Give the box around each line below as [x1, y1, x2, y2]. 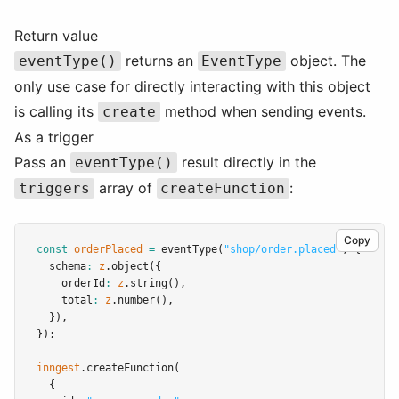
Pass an [14, 153, 70, 171]
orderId [37, 277, 105, 289]
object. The [286, 52, 367, 69]
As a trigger [14, 128, 94, 146]
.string [124, 277, 167, 289]
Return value [14, 27, 98, 45]
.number [111, 294, 155, 306]
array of [94, 179, 157, 197]
